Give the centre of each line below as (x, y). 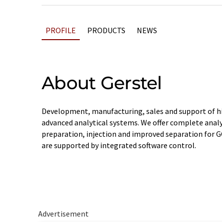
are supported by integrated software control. (119, 145)
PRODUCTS (106, 30)
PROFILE (61, 30)
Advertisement (63, 214)
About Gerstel (102, 83)
